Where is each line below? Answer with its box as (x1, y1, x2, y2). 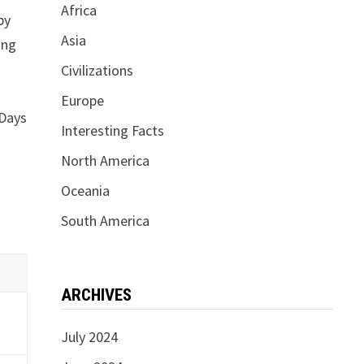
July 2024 (60, 327, 118, 346)
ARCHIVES (60, 285, 132, 305)
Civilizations (60, 61, 133, 80)
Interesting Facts (60, 121, 164, 140)
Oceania (60, 181, 110, 200)
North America (60, 151, 149, 170)
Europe (60, 91, 104, 110)
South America (60, 211, 149, 230)
